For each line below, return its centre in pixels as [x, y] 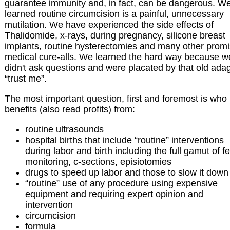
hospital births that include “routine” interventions [124, 140]
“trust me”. [26, 79]
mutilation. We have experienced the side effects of [109, 25]
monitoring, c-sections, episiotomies [98, 162]
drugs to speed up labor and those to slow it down [127, 173]
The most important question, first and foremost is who [116, 99]
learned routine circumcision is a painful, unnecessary [114, 14]
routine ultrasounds [64, 130]
